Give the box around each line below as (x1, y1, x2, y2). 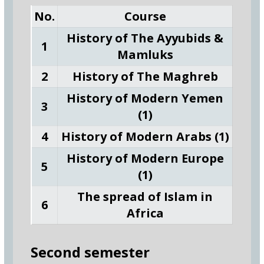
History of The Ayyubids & (67, 30, 224, 46)
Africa (126, 205, 164, 221)
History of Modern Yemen (67, 90, 224, 106)
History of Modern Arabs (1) (61, 128, 229, 144)
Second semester (31, 242, 150, 262)
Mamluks (117, 47, 173, 62)
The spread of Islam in (77, 189, 213, 204)
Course (124, 8, 166, 24)
